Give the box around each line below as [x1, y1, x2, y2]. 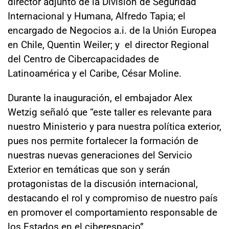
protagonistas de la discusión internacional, [8, 176, 198, 190]
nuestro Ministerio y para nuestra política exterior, [8, 119, 221, 132]
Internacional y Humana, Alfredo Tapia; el [8, 9, 186, 22]
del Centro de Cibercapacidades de [8, 52, 159, 65]
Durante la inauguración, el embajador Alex [8, 90, 192, 104]
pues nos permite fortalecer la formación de [8, 133, 198, 147]
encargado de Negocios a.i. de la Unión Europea [8, 23, 216, 36]
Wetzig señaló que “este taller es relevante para [8, 105, 212, 118]
